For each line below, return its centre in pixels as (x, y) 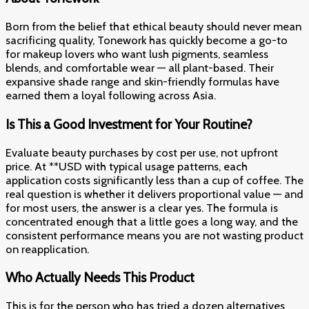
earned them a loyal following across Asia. (111, 96)
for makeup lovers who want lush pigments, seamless (137, 54)
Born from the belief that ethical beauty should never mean (153, 27)
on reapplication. (47, 249)
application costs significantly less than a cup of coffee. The (154, 180)
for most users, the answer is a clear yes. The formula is (142, 207)
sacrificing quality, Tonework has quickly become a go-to (147, 40)
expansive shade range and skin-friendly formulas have (142, 82)
